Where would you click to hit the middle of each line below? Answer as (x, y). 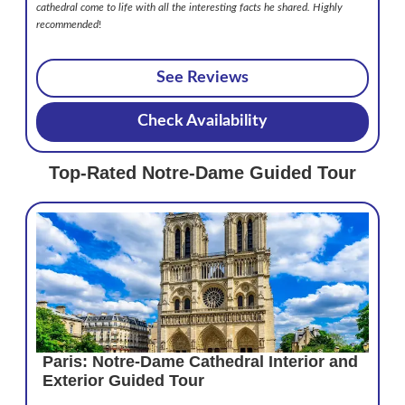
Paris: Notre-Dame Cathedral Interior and (201, 361)
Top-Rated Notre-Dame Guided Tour (202, 172)
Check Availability (202, 122)
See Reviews (202, 78)
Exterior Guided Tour (124, 380)
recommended (67, 24)
